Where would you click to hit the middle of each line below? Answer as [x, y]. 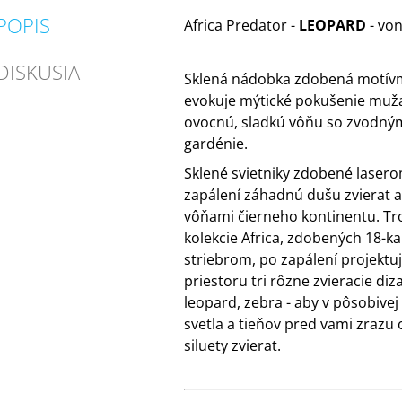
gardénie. [215, 144]
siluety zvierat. [232, 346]
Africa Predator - [241, 26]
